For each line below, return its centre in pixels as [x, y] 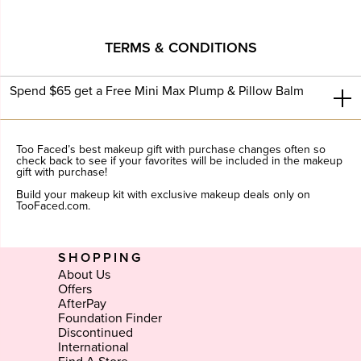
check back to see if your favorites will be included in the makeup [179, 162]
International [93, 347]
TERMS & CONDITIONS [180, 49]
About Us [84, 274]
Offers [75, 289]
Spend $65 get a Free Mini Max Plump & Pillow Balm [157, 91]
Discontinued [95, 332]
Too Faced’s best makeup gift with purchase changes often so [171, 150]
